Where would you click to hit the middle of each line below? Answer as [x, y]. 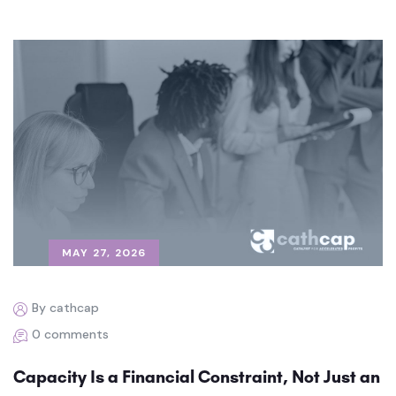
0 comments [70, 334]
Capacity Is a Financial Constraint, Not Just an [197, 376]
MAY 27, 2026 [104, 252]
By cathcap [65, 307]
